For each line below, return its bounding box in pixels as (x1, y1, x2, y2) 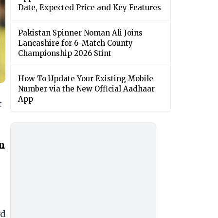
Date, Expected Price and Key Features (18, 3, 161, 13)
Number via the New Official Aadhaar (18, 84, 155, 94)
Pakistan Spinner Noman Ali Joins (18, 28, 143, 38)
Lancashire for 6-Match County (18, 38, 133, 48)
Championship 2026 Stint (18, 49, 111, 58)
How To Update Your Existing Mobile (18, 74, 153, 84)
